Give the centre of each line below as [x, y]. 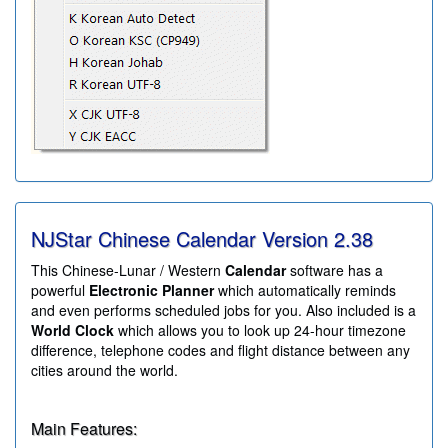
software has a [334, 270]
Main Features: [84, 429]
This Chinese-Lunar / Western [128, 270]
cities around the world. [104, 370]
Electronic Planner [151, 290]
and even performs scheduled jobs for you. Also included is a [223, 310]
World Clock [72, 330]
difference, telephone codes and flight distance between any [220, 350]
